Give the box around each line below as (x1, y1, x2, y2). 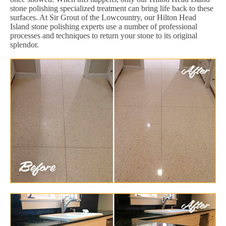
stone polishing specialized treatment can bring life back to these (10, 4, 213, 13)
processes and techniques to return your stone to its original (10, 31, 197, 40)
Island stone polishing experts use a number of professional (10, 22, 197, 31)
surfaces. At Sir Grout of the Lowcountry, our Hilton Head (10, 13, 196, 22)
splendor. (10, 40, 39, 49)
